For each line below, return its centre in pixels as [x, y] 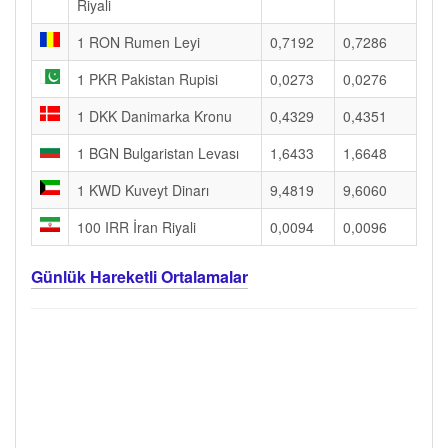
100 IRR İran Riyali [136, 227]
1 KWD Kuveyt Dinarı [143, 190]
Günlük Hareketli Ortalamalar [139, 276]
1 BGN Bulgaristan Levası [158, 153]
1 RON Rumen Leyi [138, 42]
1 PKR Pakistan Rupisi [147, 79]
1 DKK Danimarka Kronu [154, 116]
